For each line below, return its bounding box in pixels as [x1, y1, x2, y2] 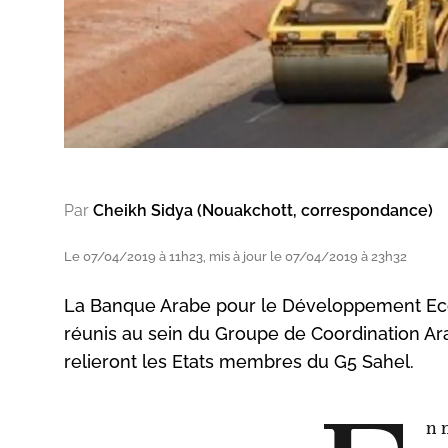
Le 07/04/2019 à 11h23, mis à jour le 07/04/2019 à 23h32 [64, 248, 407, 264]
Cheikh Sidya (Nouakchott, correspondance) [93, 200, 433, 220]
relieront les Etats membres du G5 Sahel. [64, 350, 414, 372]
